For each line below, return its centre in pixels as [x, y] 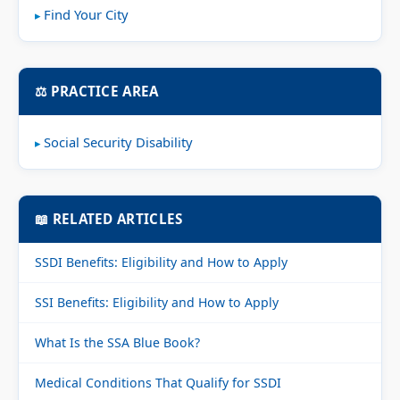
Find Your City [86, 14]
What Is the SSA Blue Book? [117, 342]
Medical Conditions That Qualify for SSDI [158, 383]
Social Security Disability [118, 142]
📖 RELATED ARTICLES [109, 219]
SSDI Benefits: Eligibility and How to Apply [161, 262]
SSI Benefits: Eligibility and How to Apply [157, 302]
